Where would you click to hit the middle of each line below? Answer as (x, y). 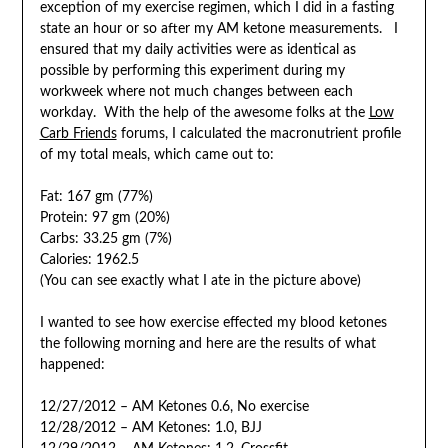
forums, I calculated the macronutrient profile (258, 133)
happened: (72, 364)
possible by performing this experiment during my (192, 70)
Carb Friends (78, 133)
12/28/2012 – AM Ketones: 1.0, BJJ (150, 427)
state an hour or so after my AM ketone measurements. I (218, 28)
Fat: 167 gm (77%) (96, 196)
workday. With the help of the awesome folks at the (204, 112)
